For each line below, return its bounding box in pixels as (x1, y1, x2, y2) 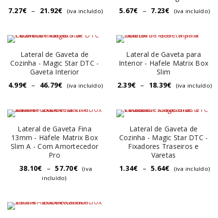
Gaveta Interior (30, 67, 79, 77)
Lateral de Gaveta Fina (18, 124, 91, 134)
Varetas (151, 150, 176, 160)
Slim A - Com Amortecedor (11, 142, 98, 151)
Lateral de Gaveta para (126, 50, 201, 59)
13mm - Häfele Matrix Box (11, 133, 98, 143)
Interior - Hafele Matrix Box (119, 58, 208, 68)
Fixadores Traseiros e (128, 142, 199, 151)
